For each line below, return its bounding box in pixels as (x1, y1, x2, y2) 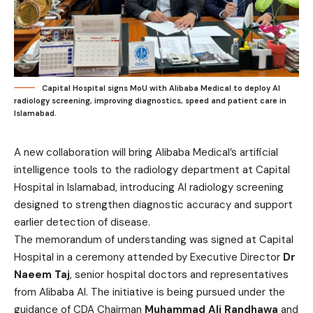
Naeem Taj (14, 268, 70, 282)
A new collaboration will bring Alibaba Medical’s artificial (14, 145, 278, 159)
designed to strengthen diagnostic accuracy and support (14, 198, 293, 212)
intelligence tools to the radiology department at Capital (14, 163, 290, 177)
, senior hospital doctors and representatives (70, 268, 289, 282)
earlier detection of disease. (14, 215, 150, 229)
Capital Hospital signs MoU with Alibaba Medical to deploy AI (42, 83, 280, 93)
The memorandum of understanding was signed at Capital (14, 233, 293, 247)
